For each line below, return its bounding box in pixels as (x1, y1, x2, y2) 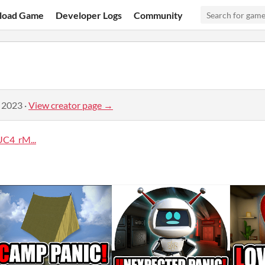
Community (134, 9, 183, 21)
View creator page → (28, 99, 113, 111)
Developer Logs (56, 9, 122, 21)
